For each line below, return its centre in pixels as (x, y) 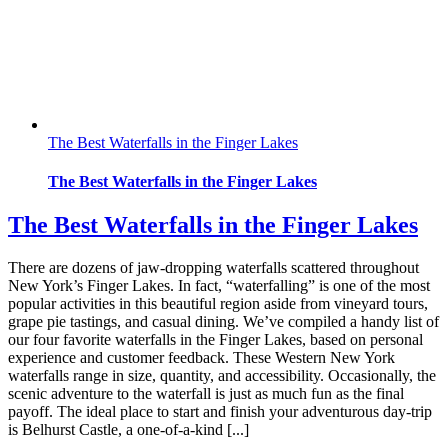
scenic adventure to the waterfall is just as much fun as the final (206, 393)
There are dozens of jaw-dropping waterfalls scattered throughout (213, 267)
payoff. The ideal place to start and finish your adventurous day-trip (220, 411)
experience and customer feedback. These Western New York (201, 357)
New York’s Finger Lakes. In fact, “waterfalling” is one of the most (219, 285)
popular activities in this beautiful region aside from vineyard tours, (218, 303)
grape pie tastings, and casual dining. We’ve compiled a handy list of (223, 321)
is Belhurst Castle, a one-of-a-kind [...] (128, 429)
